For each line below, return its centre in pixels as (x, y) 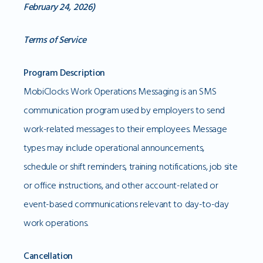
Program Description (64, 73)
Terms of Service (55, 40)
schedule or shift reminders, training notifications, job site (131, 167)
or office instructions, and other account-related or (121, 186)
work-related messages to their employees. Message (125, 129)
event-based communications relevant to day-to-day (126, 204)
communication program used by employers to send (124, 110)
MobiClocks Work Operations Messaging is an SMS (120, 92)
